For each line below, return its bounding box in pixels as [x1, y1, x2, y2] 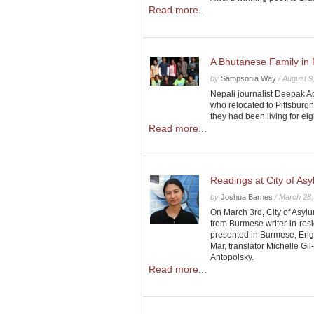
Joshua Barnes [221, 193, 273, 201]
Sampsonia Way [221, 74, 276, 83]
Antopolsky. [210, 252, 254, 262]
